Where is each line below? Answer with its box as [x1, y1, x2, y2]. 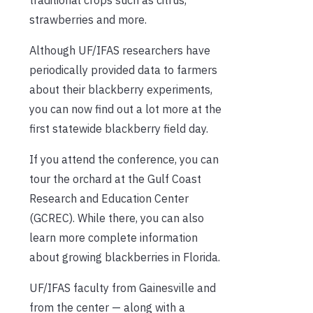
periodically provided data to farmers [29, 62, 217, 77]
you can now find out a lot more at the [29, 101, 221, 116]
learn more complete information [29, 230, 198, 245]
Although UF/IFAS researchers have [29, 43, 210, 57]
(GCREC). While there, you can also [29, 210, 204, 225]
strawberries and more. [29, 12, 147, 27]
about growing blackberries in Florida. [29, 249, 220, 264]
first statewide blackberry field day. [29, 121, 208, 136]
